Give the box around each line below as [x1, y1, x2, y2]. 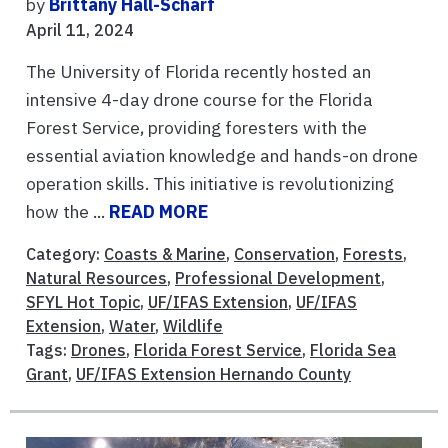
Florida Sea [310, 340, 396, 361]
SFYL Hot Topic [26, 292, 140, 313]
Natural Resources [26, 268, 167, 289]
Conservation [234, 244, 335, 265]
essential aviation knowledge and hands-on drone [26, 144, 418, 168]
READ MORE [109, 200, 208, 224]
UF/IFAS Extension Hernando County [76, 364, 351, 385]
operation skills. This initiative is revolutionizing [26, 172, 394, 196]
